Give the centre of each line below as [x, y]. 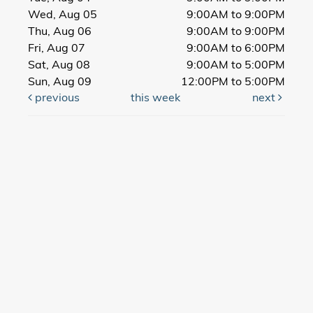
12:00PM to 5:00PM [233, 83]
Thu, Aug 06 [60, 32]
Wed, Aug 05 [63, 16]
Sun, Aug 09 [60, 83]
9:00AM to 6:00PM [236, 49]
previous [56, 99]
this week [155, 99]
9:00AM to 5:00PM [236, 66]
